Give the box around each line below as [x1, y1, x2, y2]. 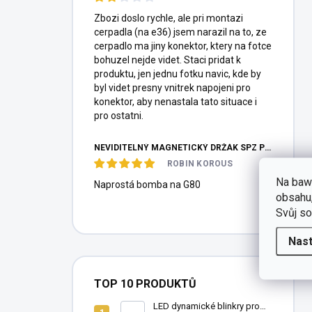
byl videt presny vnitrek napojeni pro [94, 82, 251, 93]
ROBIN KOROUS [167, 159, 233, 169]
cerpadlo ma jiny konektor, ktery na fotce [94, 40, 272, 52]
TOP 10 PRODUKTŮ [94, 277, 196, 290]
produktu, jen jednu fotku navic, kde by [94, 68, 261, 79]
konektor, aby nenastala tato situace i [94, 96, 257, 107]
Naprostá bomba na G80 [94, 179, 201, 190]
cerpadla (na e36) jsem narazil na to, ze [94, 26, 267, 38]
